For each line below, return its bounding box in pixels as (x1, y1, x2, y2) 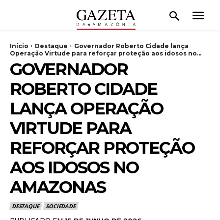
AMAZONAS (10, 176, 106, 197)
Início (10, 42, 28, 50)
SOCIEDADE (46, 202, 76, 210)
